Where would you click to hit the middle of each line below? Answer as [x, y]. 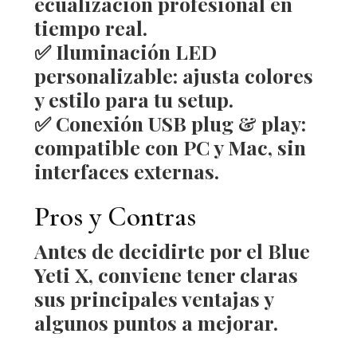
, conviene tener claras [193, 274]
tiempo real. [90, 27]
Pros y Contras [115, 216]
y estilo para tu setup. [133, 99]
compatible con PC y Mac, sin [170, 147]
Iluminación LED [136, 51]
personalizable [103, 75]
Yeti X [61, 274]
